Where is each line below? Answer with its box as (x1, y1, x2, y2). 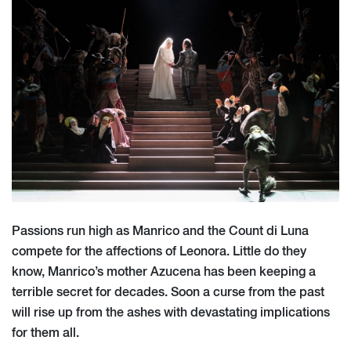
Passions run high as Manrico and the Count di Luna (12, 225, 309, 238)
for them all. (12, 327, 79, 340)
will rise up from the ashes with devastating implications (12, 306, 330, 320)
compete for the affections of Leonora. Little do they (12, 245, 306, 259)
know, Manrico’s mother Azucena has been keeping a (12, 266, 316, 279)
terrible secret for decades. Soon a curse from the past (12, 286, 324, 299)
